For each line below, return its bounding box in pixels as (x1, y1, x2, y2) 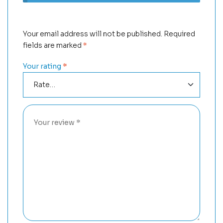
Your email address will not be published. (23, 29, 162, 38)
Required (164, 29, 195, 38)
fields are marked (23, 40, 83, 50)
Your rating (23, 62, 63, 71)
